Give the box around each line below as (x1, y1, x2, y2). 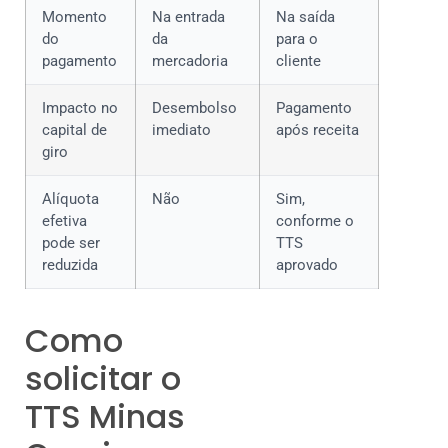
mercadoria (152, 51, 228, 70)
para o (276, 29, 318, 48)
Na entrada (152, 7, 225, 26)
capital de (42, 120, 107, 139)
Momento (42, 7, 107, 26)
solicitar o (25, 355, 181, 401)
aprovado (276, 255, 338, 274)
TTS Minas (25, 393, 185, 439)
